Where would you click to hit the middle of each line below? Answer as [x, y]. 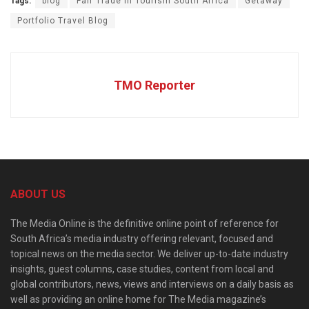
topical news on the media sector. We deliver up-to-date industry [149, 254]
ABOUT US [38, 195]
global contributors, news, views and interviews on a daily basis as [152, 285]
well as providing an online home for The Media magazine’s [138, 300]
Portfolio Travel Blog [63, 21]
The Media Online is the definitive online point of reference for [144, 224]
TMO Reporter [154, 86]
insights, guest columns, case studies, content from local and [142, 269]
